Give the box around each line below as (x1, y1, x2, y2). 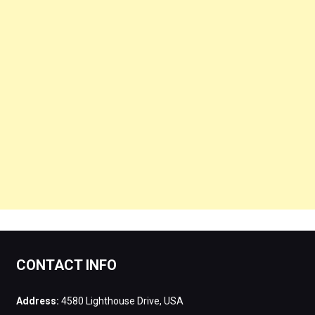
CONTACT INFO (15, 257, 117, 274)
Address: (15, 295, 59, 307)
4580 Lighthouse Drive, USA (58, 295, 184, 307)
